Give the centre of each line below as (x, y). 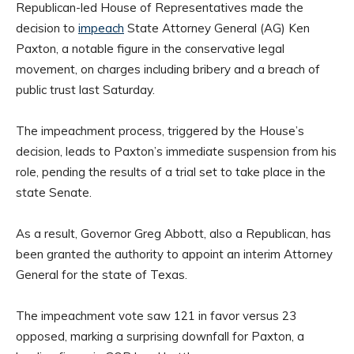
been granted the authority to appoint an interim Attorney (174, 254)
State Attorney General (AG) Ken (217, 28)
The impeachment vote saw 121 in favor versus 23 (156, 315)
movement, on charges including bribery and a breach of (168, 69)
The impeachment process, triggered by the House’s (160, 130)
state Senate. (54, 192)
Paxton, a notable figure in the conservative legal (150, 48)
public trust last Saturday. (85, 89)
